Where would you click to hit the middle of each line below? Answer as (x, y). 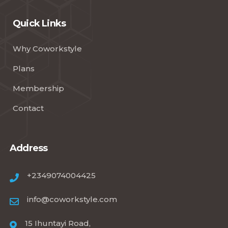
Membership (38, 88)
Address (29, 148)
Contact (28, 108)
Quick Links (39, 23)
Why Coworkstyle (47, 48)
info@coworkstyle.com (72, 199)
